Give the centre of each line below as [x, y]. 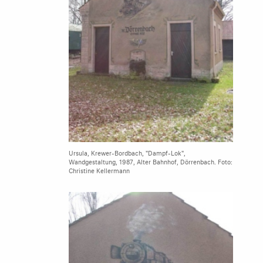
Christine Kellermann [99, 170]
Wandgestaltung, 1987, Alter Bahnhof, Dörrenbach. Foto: [151, 161]
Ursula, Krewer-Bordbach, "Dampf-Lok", [127, 152]
